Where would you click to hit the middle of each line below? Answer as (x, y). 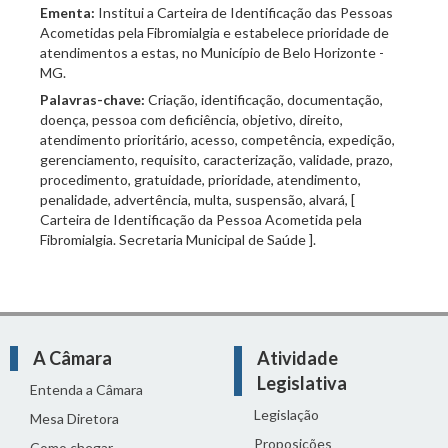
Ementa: (67, 12)
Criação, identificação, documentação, (265, 99)
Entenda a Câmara (86, 389)
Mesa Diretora (74, 418)
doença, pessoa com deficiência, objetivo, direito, (191, 119)
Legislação (286, 414)
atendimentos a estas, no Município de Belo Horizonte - (212, 52)
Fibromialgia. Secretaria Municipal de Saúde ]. (178, 239)
